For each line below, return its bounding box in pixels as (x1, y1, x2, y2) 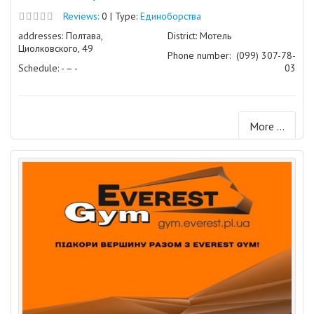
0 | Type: (99, 9, 140, 22)
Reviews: (63, 9, 99, 22)
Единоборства (140, 9, 201, 22)
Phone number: (168, 48, 231, 62)
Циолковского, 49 (18, 41, 93, 55)
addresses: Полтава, (18, 29, 102, 42)
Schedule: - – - (18, 61, 78, 74)
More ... (250, 118, 285, 133)
